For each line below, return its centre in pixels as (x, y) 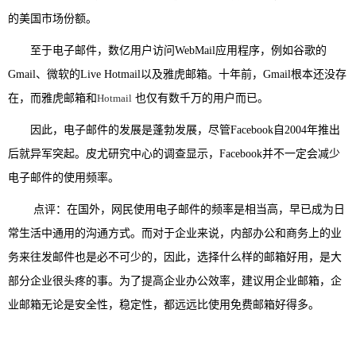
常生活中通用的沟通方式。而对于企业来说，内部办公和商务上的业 (175, 233)
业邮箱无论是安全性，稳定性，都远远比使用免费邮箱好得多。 (164, 305)
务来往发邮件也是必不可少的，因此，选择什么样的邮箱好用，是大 (175, 257)
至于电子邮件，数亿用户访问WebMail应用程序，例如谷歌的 (167, 50)
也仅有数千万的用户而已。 (200, 98)
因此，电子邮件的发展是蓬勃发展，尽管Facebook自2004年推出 (174, 130)
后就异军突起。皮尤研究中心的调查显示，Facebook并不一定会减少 (174, 154)
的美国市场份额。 (52, 19)
